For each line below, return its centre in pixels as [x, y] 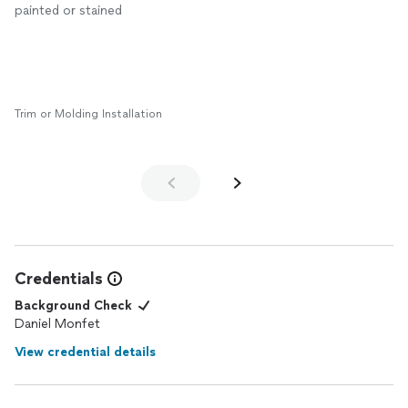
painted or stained [68, 10]
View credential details [85, 352]
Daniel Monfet [57, 324]
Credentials [59, 279]
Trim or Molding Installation [88, 114]
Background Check [73, 306]
